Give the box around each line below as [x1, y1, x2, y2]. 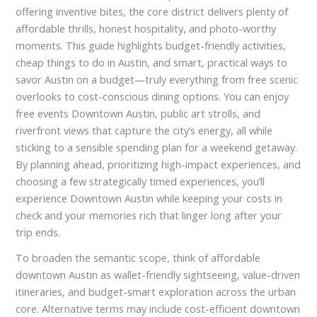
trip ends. [16, 225, 61, 240]
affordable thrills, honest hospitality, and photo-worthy [16, 21, 277, 36]
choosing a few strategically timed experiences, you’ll [16, 174, 265, 189]
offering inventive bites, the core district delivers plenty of [16, 4, 289, 19]
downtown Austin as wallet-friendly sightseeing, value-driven [16, 267, 301, 282]
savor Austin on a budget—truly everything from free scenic [16, 72, 299, 87]
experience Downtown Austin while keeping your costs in [16, 191, 283, 206]
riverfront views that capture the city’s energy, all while [16, 123, 273, 138]
